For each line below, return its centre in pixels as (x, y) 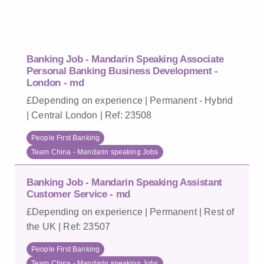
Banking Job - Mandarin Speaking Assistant (125, 182)
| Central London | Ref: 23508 (89, 115)
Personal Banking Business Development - (122, 71)
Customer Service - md (78, 194)
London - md (55, 83)
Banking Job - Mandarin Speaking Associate (126, 59)
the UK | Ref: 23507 (69, 227)
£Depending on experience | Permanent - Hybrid (130, 100)
